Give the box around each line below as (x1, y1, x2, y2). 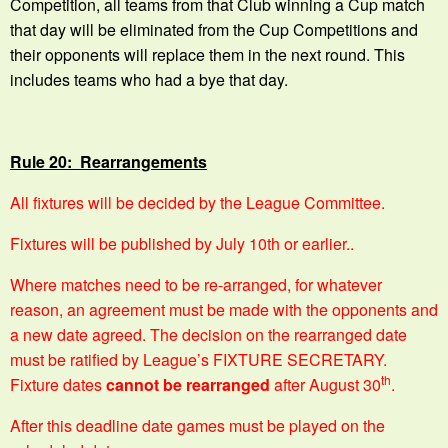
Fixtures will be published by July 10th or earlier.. (10, 231, 354, 255)
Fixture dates (10, 372, 106, 396)
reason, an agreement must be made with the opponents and (10, 297, 438, 321)
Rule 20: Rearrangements (10, 149, 207, 173)
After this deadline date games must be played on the (10, 413, 385, 437)
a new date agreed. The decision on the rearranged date (10, 322, 407, 346)
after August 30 (270, 372, 381, 396)
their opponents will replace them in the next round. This (10, 42, 405, 66)
